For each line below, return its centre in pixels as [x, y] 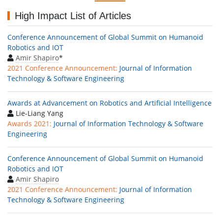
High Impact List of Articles [73, 16]
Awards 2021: [29, 124]
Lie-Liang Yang [39, 113]
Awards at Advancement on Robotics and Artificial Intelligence [110, 103]
